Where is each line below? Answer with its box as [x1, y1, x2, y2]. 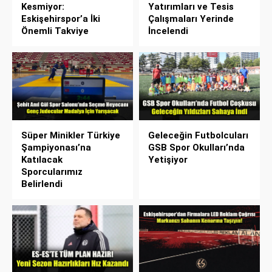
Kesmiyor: [21, 1, 64, 13]
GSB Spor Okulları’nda [148, 142, 245, 154]
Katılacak [21, 154, 63, 166]
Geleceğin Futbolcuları [148, 130, 248, 141]
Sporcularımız [21, 166, 83, 178]
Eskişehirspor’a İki [21, 13, 100, 25]
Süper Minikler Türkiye [21, 130, 120, 141]
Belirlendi [21, 178, 63, 190]
